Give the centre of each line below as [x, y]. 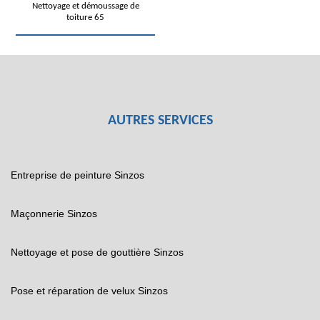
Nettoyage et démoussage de [85, 6]
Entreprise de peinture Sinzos [77, 175]
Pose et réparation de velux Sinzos [89, 291]
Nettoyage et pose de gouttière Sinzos [97, 252]
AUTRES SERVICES [160, 121]
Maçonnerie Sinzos [54, 214]
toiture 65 [85, 17]
